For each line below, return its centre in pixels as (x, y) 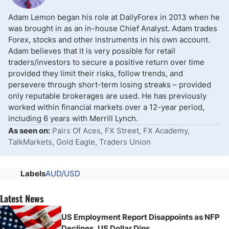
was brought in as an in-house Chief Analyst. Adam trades (113, 28)
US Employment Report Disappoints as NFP (141, 217)
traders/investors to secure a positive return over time (106, 62)
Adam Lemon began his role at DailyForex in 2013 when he (114, 17)
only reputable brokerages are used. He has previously (107, 96)
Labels (33, 174)
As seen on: (29, 131)
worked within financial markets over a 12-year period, (106, 107)
